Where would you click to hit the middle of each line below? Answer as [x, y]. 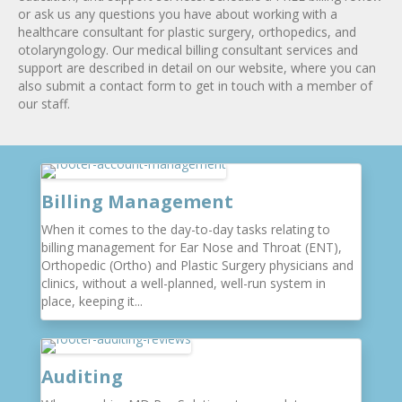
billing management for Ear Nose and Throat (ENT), [191, 247]
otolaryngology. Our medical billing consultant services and [188, 49]
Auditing [82, 376]
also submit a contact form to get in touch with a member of [195, 85]
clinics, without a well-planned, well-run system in [183, 283]
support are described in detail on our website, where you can [197, 67]
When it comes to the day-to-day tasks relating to [185, 229]
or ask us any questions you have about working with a [178, 13]
